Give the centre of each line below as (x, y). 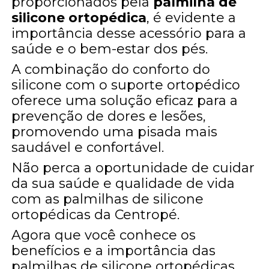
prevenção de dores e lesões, (109, 116)
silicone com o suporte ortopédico (126, 85)
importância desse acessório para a (129, 33)
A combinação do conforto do (111, 69)
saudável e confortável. (88, 147)
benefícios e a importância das (114, 250)
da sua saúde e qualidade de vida (123, 183)
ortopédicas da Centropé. (96, 214)
